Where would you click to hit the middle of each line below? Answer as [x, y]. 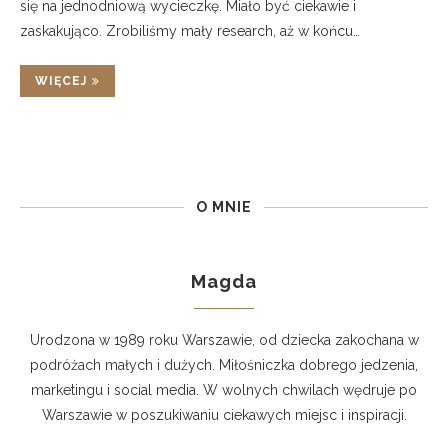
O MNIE [224, 207]
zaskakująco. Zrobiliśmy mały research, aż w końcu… [190, 31]
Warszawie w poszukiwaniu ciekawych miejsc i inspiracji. [224, 415]
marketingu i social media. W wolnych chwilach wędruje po [224, 390]
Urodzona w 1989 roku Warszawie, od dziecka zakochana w [224, 340]
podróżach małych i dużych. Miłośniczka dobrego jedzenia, [224, 365]
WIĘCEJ [61, 81]
